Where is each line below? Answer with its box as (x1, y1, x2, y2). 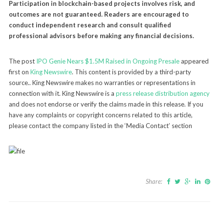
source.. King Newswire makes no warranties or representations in (8, 79, 196, 87)
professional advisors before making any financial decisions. (8, 32, 194, 40)
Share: (146, 177, 164, 186)
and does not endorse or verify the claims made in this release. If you (8, 100, 203, 109)
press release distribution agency (115, 89, 210, 98)
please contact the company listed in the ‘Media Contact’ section (8, 122, 192, 130)
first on (8, 68, 30, 76)
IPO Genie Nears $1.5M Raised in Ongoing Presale (36, 57, 179, 66)
